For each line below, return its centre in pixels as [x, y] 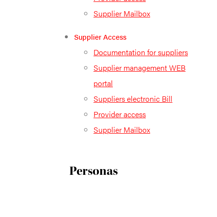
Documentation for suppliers [141, 52]
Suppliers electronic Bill [133, 98]
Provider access [120, 114]
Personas [93, 171]
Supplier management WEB [139, 67]
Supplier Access [100, 36]
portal [103, 83]
